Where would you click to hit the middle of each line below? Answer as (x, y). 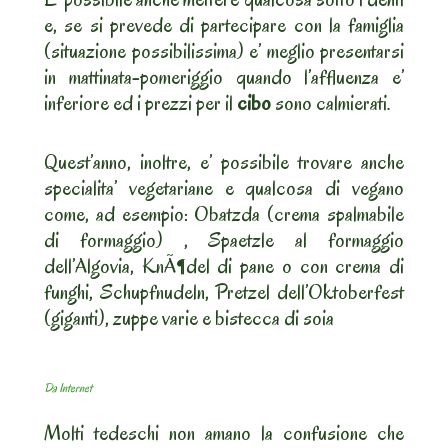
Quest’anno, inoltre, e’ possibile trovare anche (224, 162)
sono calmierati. (331, 103)
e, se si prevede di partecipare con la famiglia (224, 25)
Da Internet (68, 387)
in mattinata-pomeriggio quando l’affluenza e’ (224, 77)
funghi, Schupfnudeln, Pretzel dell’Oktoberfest (224, 292)
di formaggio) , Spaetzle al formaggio (224, 240)
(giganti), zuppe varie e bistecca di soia (189, 318)
